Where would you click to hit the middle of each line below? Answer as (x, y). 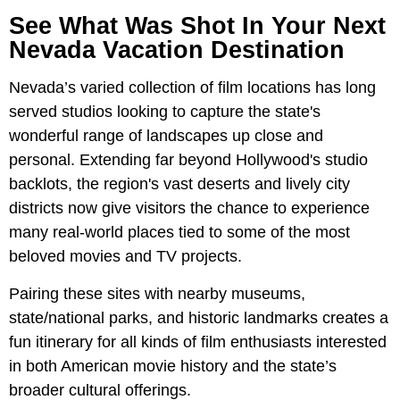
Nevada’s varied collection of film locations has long (192, 88)
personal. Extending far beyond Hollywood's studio (188, 160)
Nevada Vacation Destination (177, 50)
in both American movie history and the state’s (173, 367)
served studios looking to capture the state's (165, 112)
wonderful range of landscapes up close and (166, 136)
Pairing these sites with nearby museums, (157, 294)
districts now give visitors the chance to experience (189, 208)
